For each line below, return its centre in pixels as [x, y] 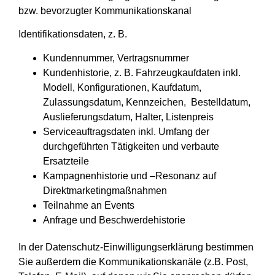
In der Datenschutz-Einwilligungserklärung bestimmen [136, 247]
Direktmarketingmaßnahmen [105, 190]
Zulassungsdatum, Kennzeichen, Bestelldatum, [147, 102]
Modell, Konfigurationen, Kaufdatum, [122, 87]
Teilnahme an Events [89, 205]
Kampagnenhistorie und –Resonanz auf [130, 176]
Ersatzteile [66, 161]
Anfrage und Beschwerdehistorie [114, 220]
